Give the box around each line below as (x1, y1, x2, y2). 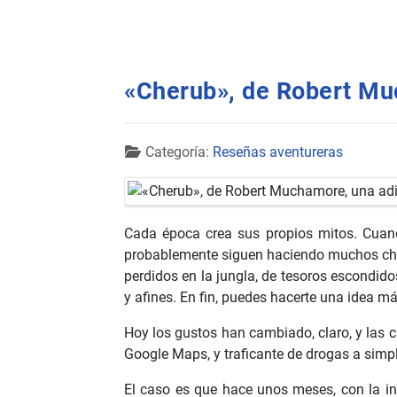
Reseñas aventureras (213, 143, 343, 160)
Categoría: (142, 143, 213, 160)
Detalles (123, 142, 175, 160)
